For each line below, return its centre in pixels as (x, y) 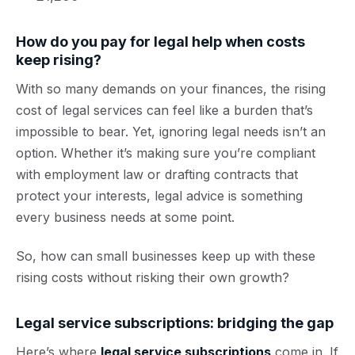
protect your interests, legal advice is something (159, 196)
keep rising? (59, 60)
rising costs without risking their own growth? (153, 277)
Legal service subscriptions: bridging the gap (175, 323)
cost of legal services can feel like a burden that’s (164, 110)
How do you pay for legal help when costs (160, 42)
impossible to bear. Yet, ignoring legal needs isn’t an (171, 132)
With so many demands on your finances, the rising (171, 89)
